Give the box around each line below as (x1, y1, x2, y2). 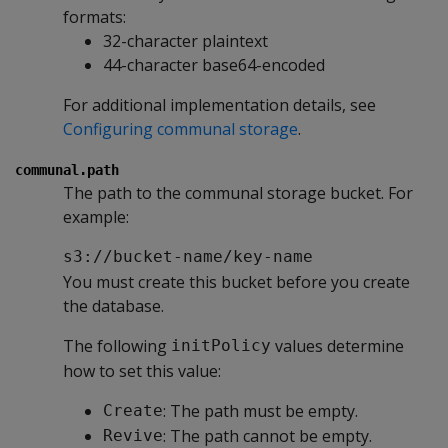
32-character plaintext (103, 29, 268, 52)
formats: (63, 5, 126, 28)
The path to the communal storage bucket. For (63, 181, 413, 204)
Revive (103, 426, 163, 446)
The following (63, 334, 171, 357)
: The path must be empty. (163, 399, 358, 422)
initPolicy (171, 336, 271, 356)
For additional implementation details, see (63, 93, 376, 116)
